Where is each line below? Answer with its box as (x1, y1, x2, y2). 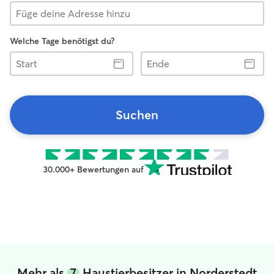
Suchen (116, 107, 158, 122)
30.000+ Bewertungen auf (42, 164, 144, 175)
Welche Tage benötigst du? (10, 35, 114, 46)
